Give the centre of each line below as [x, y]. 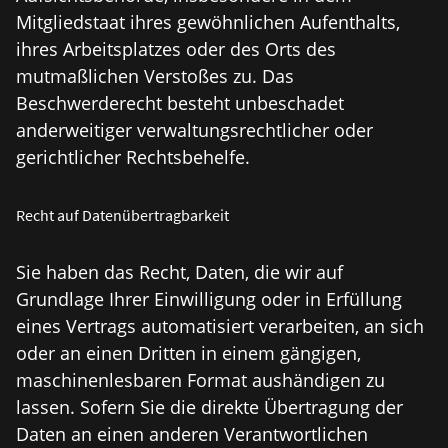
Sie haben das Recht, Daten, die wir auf [179, 272]
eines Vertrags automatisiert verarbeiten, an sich [220, 326]
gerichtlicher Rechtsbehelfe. [133, 157]
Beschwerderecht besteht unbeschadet [180, 103]
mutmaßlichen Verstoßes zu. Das [155, 76]
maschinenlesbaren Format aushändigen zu [200, 380]
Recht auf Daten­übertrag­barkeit [122, 215]
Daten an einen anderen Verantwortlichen [192, 434]
